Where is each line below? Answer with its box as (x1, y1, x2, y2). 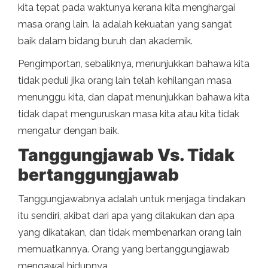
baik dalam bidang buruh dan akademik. (18, 35, 193, 47)
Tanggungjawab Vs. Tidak (18, 145, 234, 166)
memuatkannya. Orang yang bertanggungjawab (18, 243, 230, 255)
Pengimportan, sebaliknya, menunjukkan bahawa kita (18, 58, 249, 70)
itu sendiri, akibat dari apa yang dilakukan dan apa (18, 210, 234, 222)
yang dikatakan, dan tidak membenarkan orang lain (18, 227, 242, 239)
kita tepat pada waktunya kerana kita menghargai (18, 2, 235, 14)
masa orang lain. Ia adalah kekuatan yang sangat (18, 19, 232, 31)
